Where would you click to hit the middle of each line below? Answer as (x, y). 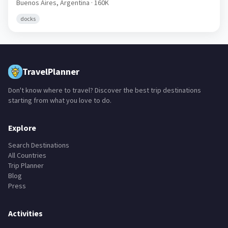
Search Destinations (39, 145)
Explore (22, 128)
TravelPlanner (51, 72)
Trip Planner (26, 165)
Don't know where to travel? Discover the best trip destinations (105, 90)
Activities (25, 213)
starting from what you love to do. (60, 100)
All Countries (27, 155)
